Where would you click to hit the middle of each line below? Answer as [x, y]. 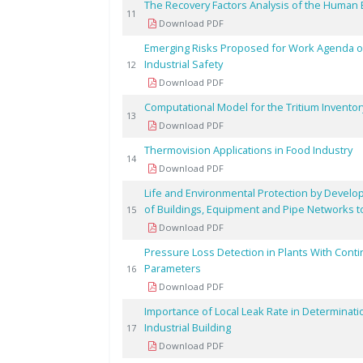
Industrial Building [188, 327]
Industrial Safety [184, 64]
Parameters [173, 268]
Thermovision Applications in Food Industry [249, 150]
